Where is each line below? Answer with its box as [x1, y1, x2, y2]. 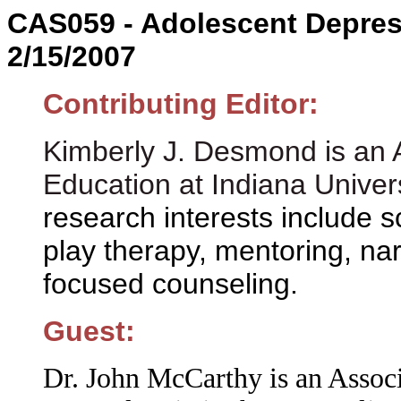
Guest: [43, 315, 135, 347]
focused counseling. [43, 268, 298, 300]
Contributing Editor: [43, 88, 319, 120]
